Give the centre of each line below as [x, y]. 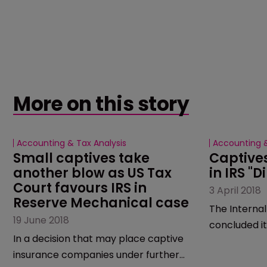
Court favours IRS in [81, 188]
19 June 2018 [41, 220]
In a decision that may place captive [98, 238]
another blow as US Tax [94, 173]
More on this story [101, 104]
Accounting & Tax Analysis [72, 143]
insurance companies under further [96, 254]
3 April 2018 [235, 190]
